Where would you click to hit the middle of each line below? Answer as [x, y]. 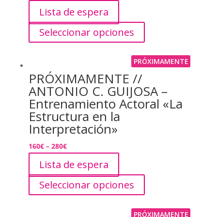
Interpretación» [73, 129]
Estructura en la [74, 116]
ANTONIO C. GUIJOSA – [98, 91]
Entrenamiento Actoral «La [105, 104]
